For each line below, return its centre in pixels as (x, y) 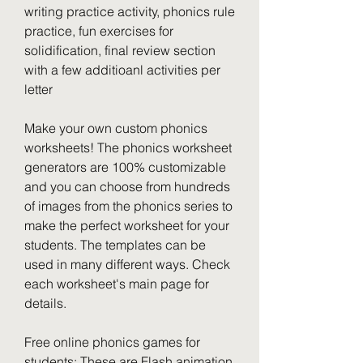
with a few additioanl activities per (122, 70)
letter (38, 89)
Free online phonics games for (112, 342)
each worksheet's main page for (117, 284)
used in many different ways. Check (127, 264)
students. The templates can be (115, 245)
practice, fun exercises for (99, 31)
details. (45, 303)
